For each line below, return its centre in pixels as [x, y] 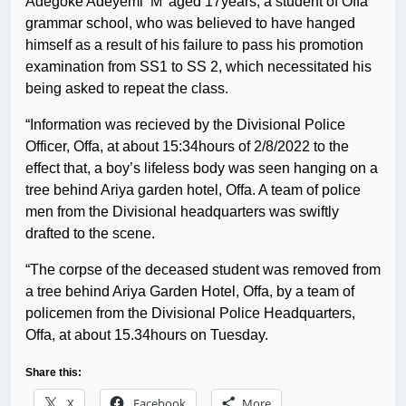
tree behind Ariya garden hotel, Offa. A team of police [193, 190]
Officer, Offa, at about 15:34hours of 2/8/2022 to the [187, 147]
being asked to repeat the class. [127, 89]
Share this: [53, 373]
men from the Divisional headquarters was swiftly [182, 212]
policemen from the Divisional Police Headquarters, [190, 314]
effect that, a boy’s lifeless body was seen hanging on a [202, 169]
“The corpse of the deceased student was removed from [203, 270]
